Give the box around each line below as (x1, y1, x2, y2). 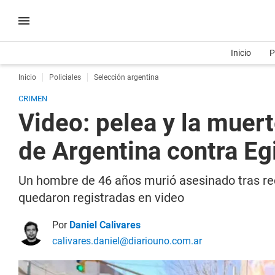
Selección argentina (94, 73, 159, 82)
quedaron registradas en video (18, 190, 184, 205)
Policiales (49, 73, 81, 82)
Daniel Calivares (69, 219, 141, 231)
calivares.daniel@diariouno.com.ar (52, 235, 202, 247)
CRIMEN (18, 94, 47, 103)
